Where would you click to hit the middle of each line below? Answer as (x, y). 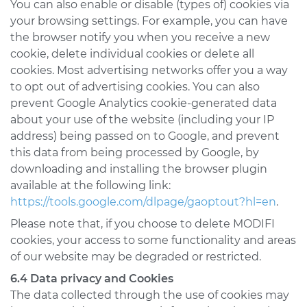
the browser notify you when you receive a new (140, 37)
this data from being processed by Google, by (135, 152)
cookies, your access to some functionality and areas (153, 240)
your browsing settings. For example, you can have (149, 21)
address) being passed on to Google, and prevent (145, 136)
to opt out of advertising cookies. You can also (135, 87)
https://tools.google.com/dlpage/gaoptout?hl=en (143, 202)
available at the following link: (90, 185)
